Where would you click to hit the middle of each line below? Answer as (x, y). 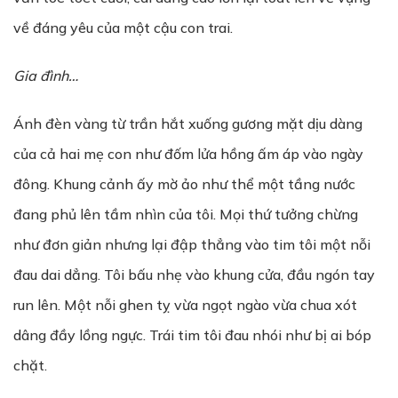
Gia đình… (46, 76)
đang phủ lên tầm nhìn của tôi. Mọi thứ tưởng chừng (186, 214)
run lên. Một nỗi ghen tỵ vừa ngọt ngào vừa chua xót (185, 305)
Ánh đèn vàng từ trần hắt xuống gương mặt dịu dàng (188, 123)
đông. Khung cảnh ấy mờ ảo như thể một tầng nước (184, 184)
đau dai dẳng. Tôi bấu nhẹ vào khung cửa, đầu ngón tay (194, 275)
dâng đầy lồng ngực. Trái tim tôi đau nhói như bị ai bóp (192, 335)
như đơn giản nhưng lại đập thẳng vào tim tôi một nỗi (192, 244)
